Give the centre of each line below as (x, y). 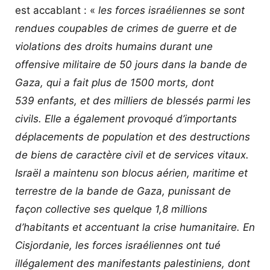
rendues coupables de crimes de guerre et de (126, 28)
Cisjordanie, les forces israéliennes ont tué (118, 245)
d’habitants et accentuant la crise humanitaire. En (135, 227)
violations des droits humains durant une (114, 46)
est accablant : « (57, 10)
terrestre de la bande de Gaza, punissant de (123, 191)
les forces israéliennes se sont (171, 10)
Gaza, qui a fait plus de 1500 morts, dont (115, 82)
